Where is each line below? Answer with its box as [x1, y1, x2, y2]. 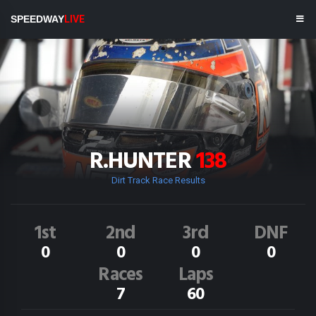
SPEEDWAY [11, 13, 64, 25]
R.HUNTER [89, 143, 196, 181]
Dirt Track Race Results [111, 175, 205, 186]
